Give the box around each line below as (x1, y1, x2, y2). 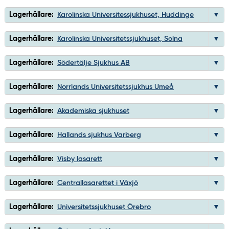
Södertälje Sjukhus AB (57, 59, 130, 66)
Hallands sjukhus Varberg (57, 131, 141, 139)
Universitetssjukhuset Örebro (57, 203, 151, 211)
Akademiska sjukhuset (57, 107, 129, 114)
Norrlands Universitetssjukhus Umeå (57, 83, 174, 90)
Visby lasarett (57, 155, 102, 163)
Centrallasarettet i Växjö (57, 179, 138, 187)
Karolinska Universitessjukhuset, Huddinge (57, 11, 194, 18)
